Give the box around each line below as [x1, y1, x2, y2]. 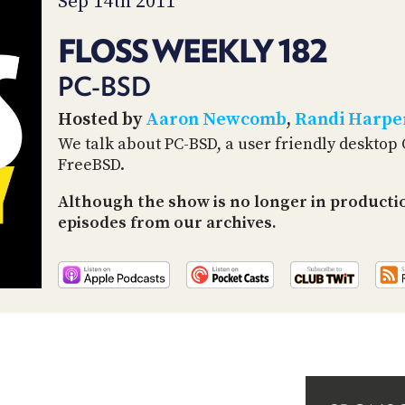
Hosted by [58, 108, 146, 132]
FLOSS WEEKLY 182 [58, 32, 326, 71]
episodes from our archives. [58, 212, 277, 234]
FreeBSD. [58, 155, 125, 176]
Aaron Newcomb [146, 108, 287, 132]
